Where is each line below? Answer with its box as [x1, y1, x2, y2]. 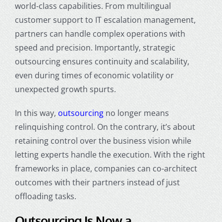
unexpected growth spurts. [14, 83, 116, 95]
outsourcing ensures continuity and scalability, [14, 55, 189, 67]
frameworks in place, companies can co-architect [14, 163, 197, 174]
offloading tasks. [14, 190, 76, 202]
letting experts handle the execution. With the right [14, 149, 205, 160]
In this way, [14, 107, 58, 118]
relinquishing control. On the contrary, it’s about [14, 121, 195, 132]
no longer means [103, 107, 169, 118]
